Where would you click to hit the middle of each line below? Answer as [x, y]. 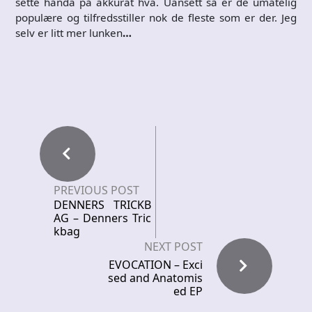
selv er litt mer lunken [69, 32]
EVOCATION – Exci [156, 264]
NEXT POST [173, 246]
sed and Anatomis [155, 278]
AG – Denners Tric [102, 218]
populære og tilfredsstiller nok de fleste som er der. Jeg [156, 17]
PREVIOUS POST [96, 190]
